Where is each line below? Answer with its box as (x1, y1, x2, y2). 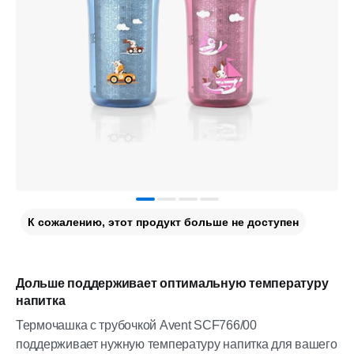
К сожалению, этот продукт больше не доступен (28, 216, 299, 228)
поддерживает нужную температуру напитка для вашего (16, 337, 337, 351)
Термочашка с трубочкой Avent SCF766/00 (16, 318, 257, 332)
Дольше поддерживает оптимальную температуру (16, 277, 329, 290)
